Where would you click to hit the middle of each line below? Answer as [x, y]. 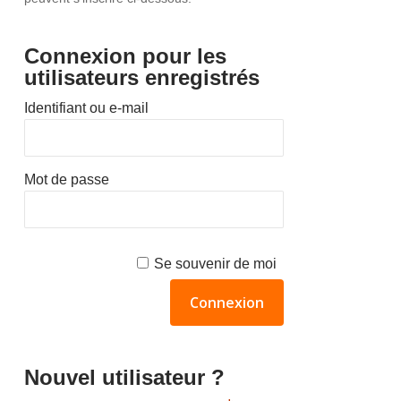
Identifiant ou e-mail [86, 108]
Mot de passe [66, 179]
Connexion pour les [125, 56]
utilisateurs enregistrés [141, 77]
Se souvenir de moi [215, 264]
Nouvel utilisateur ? [124, 377]
